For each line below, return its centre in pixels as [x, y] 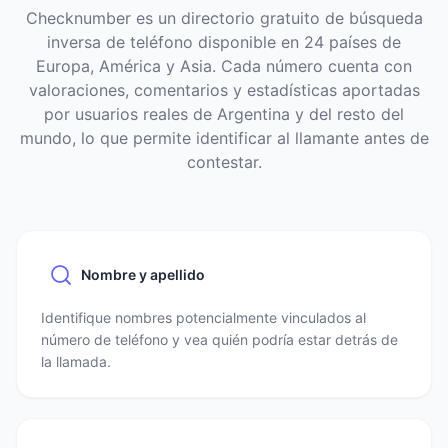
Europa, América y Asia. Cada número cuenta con [224, 66]
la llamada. [76, 361]
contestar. [224, 162]
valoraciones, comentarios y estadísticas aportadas [224, 90]
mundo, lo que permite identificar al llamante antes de [224, 138]
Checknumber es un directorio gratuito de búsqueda [224, 18]
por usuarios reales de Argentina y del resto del [224, 114]
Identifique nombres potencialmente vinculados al [203, 317]
